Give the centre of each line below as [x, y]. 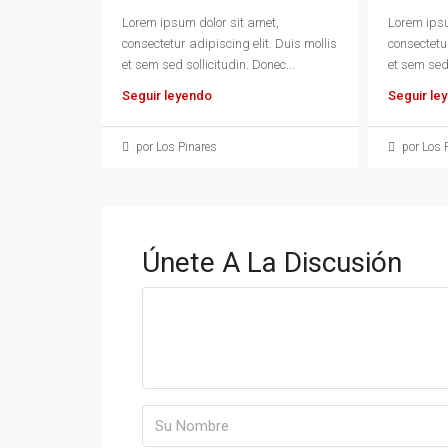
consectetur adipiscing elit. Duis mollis [229, 43]
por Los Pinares [175, 146]
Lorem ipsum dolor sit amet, [200, 22]
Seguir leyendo [167, 95]
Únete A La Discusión [272, 262]
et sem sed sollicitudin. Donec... [208, 64]
